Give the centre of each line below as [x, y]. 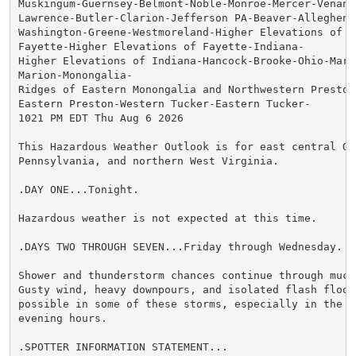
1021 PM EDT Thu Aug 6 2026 [101, 118]
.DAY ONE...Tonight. [78, 189]
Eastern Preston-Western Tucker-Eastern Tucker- [164, 103]
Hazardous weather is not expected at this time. [167, 218]
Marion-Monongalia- [75, 75]
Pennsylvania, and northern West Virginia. [148, 161]
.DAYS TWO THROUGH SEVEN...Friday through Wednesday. [180, 246]
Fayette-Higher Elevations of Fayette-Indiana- [161, 46]
